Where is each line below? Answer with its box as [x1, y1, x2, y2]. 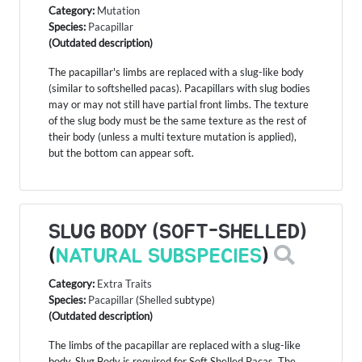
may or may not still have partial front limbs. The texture [48, 98, 309, 112]
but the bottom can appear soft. [48, 146, 194, 160]
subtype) [172, 293, 215, 307]
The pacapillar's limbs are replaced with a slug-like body [48, 65, 304, 79]
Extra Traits [97, 277, 152, 291]
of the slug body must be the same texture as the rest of [48, 114, 306, 128]
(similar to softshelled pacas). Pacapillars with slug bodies [48, 82, 310, 95]
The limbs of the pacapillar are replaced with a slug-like [48, 339, 301, 352]
